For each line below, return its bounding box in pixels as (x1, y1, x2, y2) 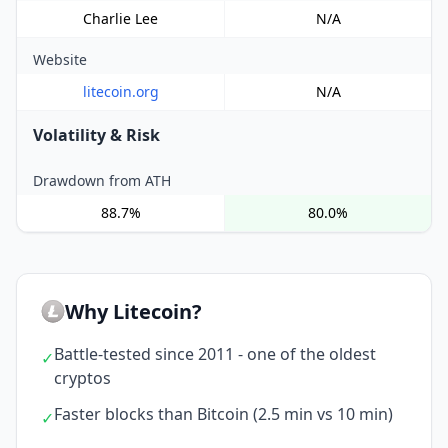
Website (33, 50, 87, 69)
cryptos (54, 367, 111, 389)
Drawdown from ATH (33, 171, 171, 190)
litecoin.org (82, 82, 159, 101)
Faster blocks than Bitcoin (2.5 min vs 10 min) (54, 403, 393, 425)
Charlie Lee (83, 9, 158, 28)
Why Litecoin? (65, 298, 202, 325)
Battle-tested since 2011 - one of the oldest (54, 343, 376, 365)
